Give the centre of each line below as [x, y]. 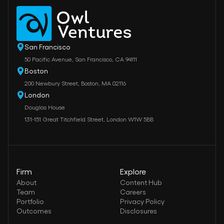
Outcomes [34, 210]
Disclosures [138, 210]
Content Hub [141, 182]
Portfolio [30, 201]
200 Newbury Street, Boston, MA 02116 [75, 83]
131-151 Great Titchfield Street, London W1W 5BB [89, 119]
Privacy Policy [142, 201]
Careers [133, 191]
